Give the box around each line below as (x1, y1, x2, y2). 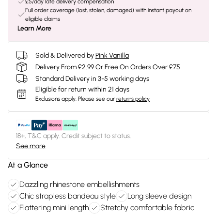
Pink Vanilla (95, 51, 129, 60)
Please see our (78, 95, 115, 102)
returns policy (116, 95, 150, 102)
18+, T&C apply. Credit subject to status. (16, 132, 131, 140)
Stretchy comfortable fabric (100, 203, 194, 212)
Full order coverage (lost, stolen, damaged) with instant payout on (25, 7, 191, 14)
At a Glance (8, 160, 48, 170)
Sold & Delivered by (35, 51, 94, 60)
